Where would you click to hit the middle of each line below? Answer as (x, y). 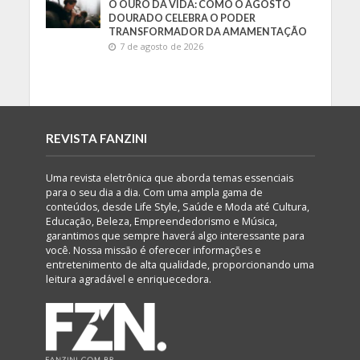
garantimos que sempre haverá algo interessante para (175, 235)
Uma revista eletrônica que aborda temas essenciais (169, 178)
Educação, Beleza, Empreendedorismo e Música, (161, 221)
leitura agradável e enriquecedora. (128, 279)
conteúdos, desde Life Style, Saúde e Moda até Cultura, (177, 207)
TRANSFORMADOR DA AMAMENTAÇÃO (208, 31)
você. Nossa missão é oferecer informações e (153, 250)
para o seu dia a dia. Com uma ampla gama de (154, 192)
